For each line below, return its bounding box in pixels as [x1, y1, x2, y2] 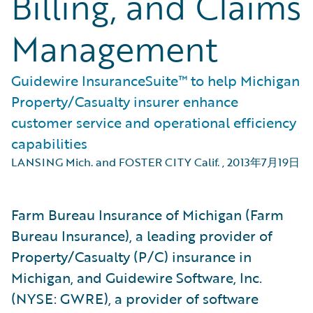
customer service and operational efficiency [11, 112, 296, 133]
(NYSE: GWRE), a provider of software [11, 288, 259, 309]
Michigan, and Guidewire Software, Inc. [11, 267, 262, 288]
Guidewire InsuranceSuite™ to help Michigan [11, 70, 300, 91]
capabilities [11, 133, 87, 154]
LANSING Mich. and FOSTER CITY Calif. [11, 154, 219, 170]
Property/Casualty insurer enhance [11, 91, 238, 112]
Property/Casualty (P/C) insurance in [11, 246, 252, 267]
